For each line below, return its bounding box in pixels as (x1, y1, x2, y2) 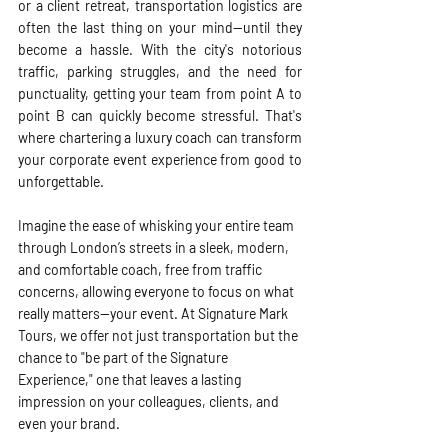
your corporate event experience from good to (18, 151, 302, 168)
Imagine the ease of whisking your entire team (18, 217, 297, 234)
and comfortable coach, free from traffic (18, 261, 265, 278)
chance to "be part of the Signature (18, 349, 231, 366)
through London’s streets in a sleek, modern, (18, 239, 292, 256)
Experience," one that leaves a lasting (18, 371, 244, 388)
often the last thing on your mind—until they (18, 19, 302, 36)
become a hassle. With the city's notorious (18, 41, 302, 58)
